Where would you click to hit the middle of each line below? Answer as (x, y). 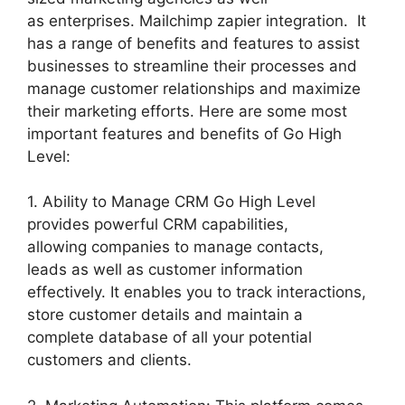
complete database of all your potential (170, 338)
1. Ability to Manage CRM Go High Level (171, 202)
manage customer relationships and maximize (194, 88)
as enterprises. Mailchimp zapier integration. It (197, 20)
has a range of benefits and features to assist (193, 43)
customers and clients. (109, 360)
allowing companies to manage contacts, (175, 247)
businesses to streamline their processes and (192, 66)
